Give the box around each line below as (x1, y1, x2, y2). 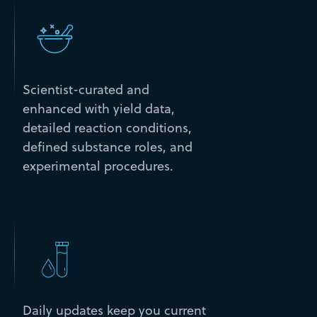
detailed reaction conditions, (22, 119, 192, 137)
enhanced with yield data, (22, 100, 175, 118)
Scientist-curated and (22, 81, 149, 99)
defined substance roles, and (22, 138, 192, 156)
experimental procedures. (22, 157, 173, 175)
